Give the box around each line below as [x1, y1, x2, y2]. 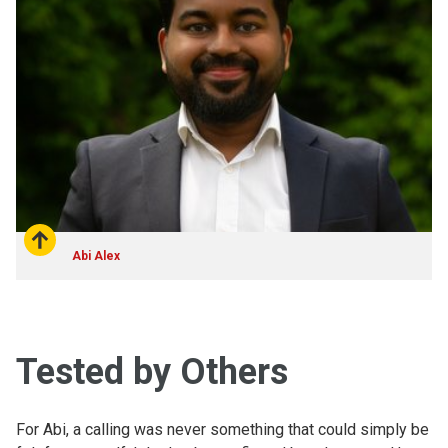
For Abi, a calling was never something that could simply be [16, 419, 429, 439]
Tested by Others [16, 350, 288, 393]
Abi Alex [72, 248, 120, 263]
